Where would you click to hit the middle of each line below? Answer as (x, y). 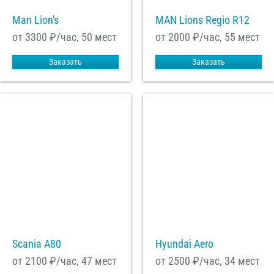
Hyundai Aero (184, 244)
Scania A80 (37, 244)
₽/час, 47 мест (82, 261)
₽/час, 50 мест (82, 37)
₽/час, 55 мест (225, 37)
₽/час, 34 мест (225, 261)
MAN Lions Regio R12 (202, 20)
